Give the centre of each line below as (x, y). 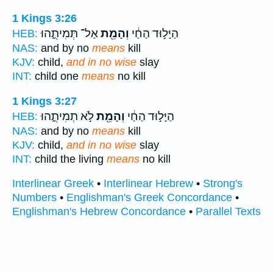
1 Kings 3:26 (44, 19)
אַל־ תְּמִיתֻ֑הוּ (69, 34)
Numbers (34, 198)
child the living (69, 159)
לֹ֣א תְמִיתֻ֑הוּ (67, 116)
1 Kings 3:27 (44, 101)
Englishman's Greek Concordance (149, 198)
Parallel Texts (228, 212)
